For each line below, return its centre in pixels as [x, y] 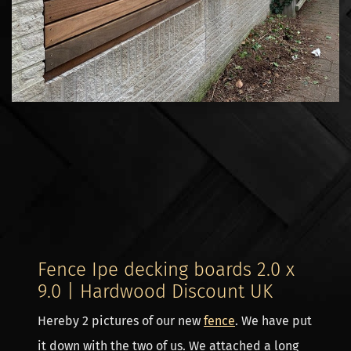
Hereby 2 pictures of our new [121, 321]
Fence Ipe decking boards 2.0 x [166, 270]
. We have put [273, 321]
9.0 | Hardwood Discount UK [155, 291]
